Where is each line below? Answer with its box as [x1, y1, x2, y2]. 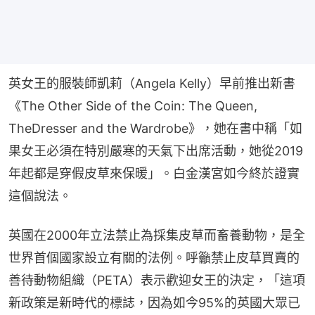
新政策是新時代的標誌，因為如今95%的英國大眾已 [8, 295, 300, 310]
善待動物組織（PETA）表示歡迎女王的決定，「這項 [8, 272, 305, 288]
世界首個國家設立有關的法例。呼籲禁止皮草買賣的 [8, 250, 300, 265]
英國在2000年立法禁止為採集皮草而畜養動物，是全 [8, 227, 305, 243]
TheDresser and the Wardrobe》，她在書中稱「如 [8, 120, 302, 136]
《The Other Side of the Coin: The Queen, [8, 98, 257, 113]
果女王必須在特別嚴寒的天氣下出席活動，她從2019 [8, 143, 303, 158]
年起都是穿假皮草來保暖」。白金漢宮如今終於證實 [8, 165, 300, 181]
